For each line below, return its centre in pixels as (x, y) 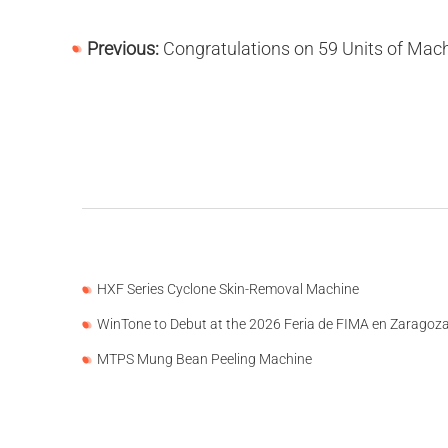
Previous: (125, 48)
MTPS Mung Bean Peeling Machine (204, 359)
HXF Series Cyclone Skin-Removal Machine (228, 289)
